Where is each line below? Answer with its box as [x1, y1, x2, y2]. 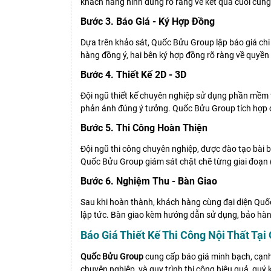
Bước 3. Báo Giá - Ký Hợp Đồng [80, 16, 215, 28]
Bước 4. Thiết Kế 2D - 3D [80, 69, 186, 81]
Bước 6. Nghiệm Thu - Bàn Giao [80, 175, 217, 188]
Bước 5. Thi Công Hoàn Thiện [80, 122, 207, 134]
